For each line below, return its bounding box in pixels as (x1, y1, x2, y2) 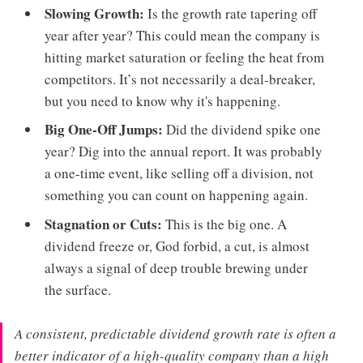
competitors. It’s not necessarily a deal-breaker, (45, 69, 316, 88)
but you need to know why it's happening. (45, 91, 281, 110)
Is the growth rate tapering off (144, 3, 318, 23)
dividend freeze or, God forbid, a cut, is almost (45, 236, 310, 255)
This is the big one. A (162, 214, 288, 233)
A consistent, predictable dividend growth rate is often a (14, 323, 336, 343)
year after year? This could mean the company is (45, 25, 321, 45)
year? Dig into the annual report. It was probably (45, 142, 323, 161)
